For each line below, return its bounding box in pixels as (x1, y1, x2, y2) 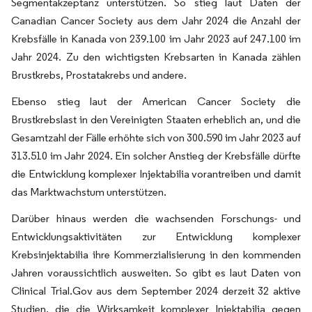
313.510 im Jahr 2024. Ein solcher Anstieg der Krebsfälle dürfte (11, 149, 301, 162)
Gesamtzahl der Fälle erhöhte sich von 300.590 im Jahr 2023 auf (11, 131, 301, 144)
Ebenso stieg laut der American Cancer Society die (11, 95, 301, 108)
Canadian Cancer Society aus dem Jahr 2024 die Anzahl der (11, 14, 301, 27)
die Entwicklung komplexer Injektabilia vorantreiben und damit (11, 167, 301, 180)
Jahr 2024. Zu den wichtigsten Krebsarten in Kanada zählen (11, 50, 301, 63)
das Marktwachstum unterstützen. (11, 185, 166, 198)
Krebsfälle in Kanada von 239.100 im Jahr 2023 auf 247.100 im (11, 32, 301, 45)
